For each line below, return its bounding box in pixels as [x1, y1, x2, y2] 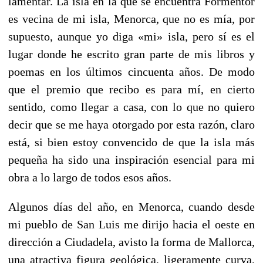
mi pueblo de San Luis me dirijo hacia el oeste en [8, 217, 255, 231]
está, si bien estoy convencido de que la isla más [8, 135, 255, 149]
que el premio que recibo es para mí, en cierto [8, 82, 255, 96]
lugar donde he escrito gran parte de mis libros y [8, 47, 255, 60]
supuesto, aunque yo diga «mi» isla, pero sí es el [8, 29, 255, 43]
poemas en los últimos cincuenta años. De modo [8, 65, 255, 78]
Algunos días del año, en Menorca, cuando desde [8, 200, 255, 213]
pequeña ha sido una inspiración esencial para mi [8, 153, 255, 166]
